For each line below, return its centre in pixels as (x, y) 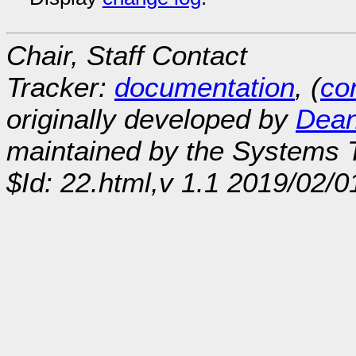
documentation (205, 87)
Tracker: (60, 87)
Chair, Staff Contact (127, 55)
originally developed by (151, 118)
